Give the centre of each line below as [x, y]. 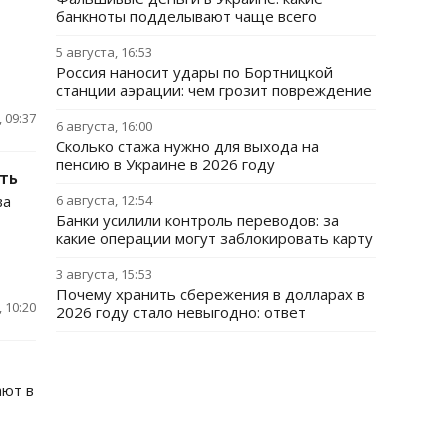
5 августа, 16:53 [104, 52]
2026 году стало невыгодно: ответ [181, 312]
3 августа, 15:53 [104, 274]
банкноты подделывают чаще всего [186, 16]
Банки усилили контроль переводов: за [197, 220]
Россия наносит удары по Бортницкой [194, 72]
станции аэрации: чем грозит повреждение [214, 90]
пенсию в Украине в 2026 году [165, 164]
